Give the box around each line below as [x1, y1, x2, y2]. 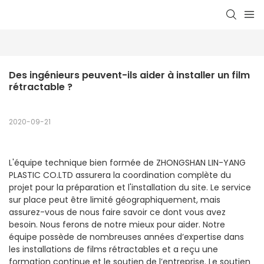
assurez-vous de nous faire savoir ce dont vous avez [9, 206, 226, 219]
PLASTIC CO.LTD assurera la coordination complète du [9, 169, 231, 181]
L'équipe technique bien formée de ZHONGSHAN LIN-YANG [9, 157, 246, 169]
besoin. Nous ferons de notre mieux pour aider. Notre [9, 219, 225, 231]
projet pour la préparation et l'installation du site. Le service [9, 181, 251, 194]
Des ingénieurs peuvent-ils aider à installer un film [9, 68, 250, 82]
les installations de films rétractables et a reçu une [9, 243, 218, 256]
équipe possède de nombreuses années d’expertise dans [9, 231, 244, 243]
